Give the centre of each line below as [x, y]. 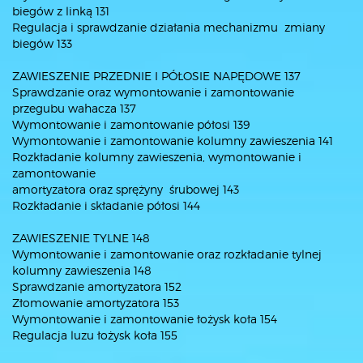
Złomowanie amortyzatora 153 [96, 303]
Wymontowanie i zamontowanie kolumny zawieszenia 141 [173, 141]
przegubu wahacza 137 [74, 108]
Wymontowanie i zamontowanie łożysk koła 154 [145, 319]
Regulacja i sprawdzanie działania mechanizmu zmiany [169, 27]
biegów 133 [42, 43]
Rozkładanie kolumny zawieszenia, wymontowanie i [157, 157]
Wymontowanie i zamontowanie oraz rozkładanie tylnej [167, 254]
